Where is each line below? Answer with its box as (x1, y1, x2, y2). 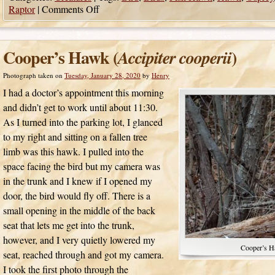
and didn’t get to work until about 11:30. (3, 101, 158, 114)
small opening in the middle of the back (3, 204, 155, 217)
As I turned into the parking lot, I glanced (3, 115, 163, 128)
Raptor (9, 2, 35, 15)
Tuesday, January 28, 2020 (64, 71, 141, 80)
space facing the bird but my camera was (3, 160, 160, 172)
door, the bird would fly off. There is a (3, 189, 150, 202)
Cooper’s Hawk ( (3, 45, 118, 70)
